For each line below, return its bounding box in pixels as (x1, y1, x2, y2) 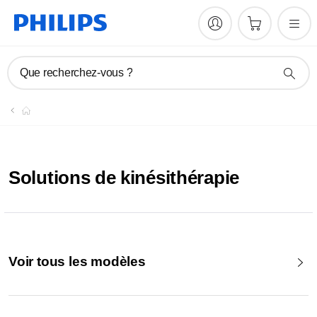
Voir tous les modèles (8, 254, 146, 269)
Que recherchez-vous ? (20, 67, 133, 79)
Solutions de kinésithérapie (8, 167, 239, 188)
